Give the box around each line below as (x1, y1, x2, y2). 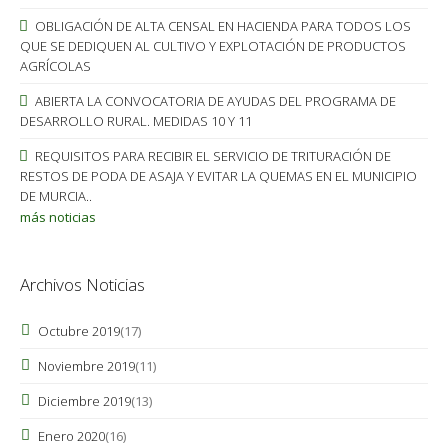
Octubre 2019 (38, 322, 120, 340)
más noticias (20, 208, 96, 226)
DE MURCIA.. (20, 187, 92, 205)
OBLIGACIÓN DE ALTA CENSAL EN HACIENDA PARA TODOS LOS (32, 17, 411, 35)
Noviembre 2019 (38, 357, 135, 375)
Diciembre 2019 (38, 392, 131, 410)
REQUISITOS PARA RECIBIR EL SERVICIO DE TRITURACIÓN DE (32, 147, 391, 165)
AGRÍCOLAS (20, 57, 91, 75)
